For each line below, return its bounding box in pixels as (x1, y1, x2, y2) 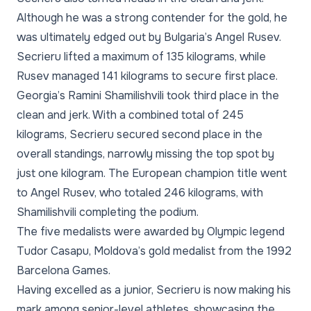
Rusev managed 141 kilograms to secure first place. (17, 69, 278, 83)
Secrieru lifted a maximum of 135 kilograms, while (17, 49, 266, 64)
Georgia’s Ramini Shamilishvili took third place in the (17, 88, 279, 103)
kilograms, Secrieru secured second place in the (17, 127, 262, 142)
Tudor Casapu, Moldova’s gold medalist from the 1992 (17, 244, 292, 258)
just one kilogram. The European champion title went (17, 166, 287, 180)
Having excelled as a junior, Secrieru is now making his (17, 283, 291, 297)
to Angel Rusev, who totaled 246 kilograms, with (17, 185, 263, 200)
